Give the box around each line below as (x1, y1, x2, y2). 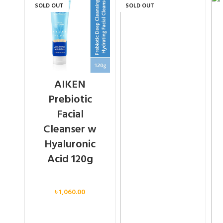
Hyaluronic (44, 136, 96, 154)
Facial (56, 106, 84, 124)
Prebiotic (48, 91, 92, 109)
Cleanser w (43, 121, 97, 139)
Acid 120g (47, 151, 93, 169)
